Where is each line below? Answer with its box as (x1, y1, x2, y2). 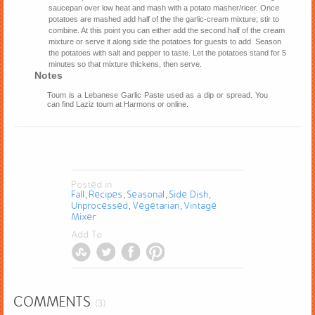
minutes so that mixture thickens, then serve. (49, 59, 202, 68)
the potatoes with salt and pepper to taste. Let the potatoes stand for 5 (49, 48, 287, 57)
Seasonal (127, 188, 165, 200)
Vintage (184, 200, 217, 211)
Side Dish (169, 188, 209, 200)
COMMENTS (14, 293, 96, 310)
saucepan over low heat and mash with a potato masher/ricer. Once (49, 3, 280, 12)
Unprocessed (71, 200, 129, 211)
